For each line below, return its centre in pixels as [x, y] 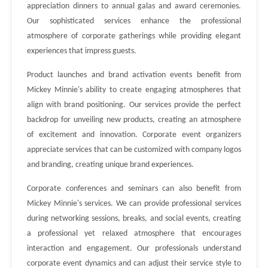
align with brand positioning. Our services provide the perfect [134, 105]
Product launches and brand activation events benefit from [134, 75]
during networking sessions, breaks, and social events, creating [134, 219]
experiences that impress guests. [82, 51]
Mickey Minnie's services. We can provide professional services [134, 204]
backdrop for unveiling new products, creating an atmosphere [134, 120]
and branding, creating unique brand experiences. [110, 165]
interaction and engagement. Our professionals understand [134, 249]
